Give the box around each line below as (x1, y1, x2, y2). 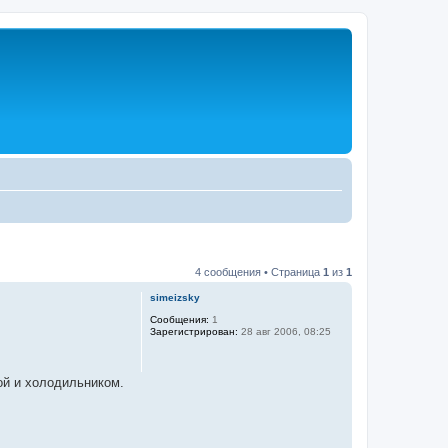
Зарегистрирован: (150, 326, 238, 337)
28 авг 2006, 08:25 (238, 326, 331, 337)
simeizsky (150, 292, 200, 303)
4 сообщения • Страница (195, 266, 323, 278)
